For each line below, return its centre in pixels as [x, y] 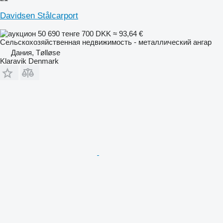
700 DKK [96, 33]
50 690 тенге [59, 33]
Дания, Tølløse [36, 52]
